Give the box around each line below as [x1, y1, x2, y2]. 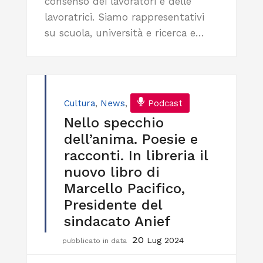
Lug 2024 [147, 235, 184, 245]
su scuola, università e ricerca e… [45, 26, 204, 39]
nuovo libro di [64, 163, 160, 180]
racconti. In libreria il [64, 147, 208, 164]
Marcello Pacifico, [64, 180, 185, 197]
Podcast [148, 97, 183, 109]
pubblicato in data [62, 236, 129, 245]
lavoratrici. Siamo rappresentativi [45, 11, 204, 23]
